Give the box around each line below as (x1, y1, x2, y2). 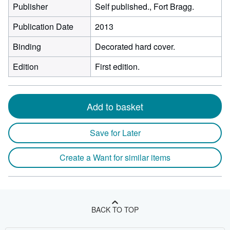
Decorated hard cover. (95, 41, 175, 52)
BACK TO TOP (91, 204, 139, 215)
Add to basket (87, 100, 143, 113)
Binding (13, 41, 41, 52)
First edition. (95, 61, 140, 72)
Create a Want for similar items (60, 151, 170, 163)
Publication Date (13, 21, 73, 32)
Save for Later (89, 127, 141, 139)
